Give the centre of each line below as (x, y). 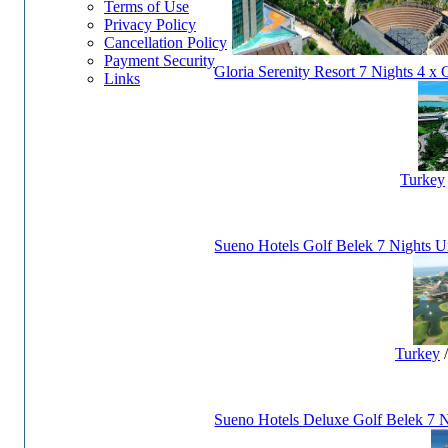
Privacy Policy (150, 24)
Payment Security (159, 60)
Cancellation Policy (165, 42)
